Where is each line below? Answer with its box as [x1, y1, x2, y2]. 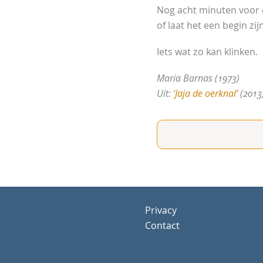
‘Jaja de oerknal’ [173, 87, 240, 100]
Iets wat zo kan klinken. [157, 45, 258, 59]
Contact [145, 219, 180, 232]
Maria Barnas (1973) [157, 72, 240, 85]
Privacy [145, 204, 177, 217]
